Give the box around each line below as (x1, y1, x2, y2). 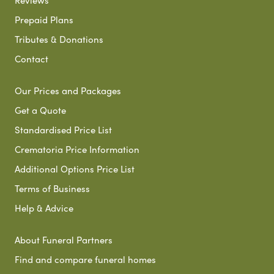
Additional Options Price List (15, 161, 135, 176)
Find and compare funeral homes (15, 252, 156, 266)
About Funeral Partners (15, 232, 113, 246)
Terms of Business (15, 181, 90, 195)
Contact (15, 51, 48, 65)
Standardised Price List (15, 122, 112, 136)
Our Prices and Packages (15, 83, 121, 97)
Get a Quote (15, 103, 66, 117)
